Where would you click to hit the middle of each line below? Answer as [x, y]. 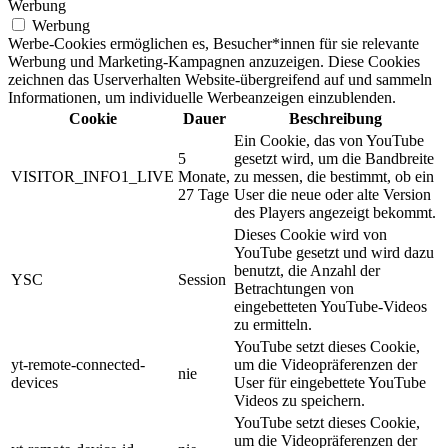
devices [34, 382]
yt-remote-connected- [78, 364]
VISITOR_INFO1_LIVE [92, 176]
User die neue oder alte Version [332, 194]
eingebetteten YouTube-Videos [330, 306]
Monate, [204, 176]
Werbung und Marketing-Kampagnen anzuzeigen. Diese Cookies [214, 61]
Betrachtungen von [294, 288]
